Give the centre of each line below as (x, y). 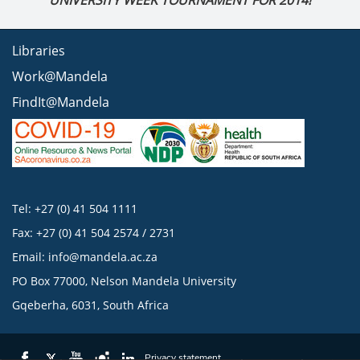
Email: (30, 257)
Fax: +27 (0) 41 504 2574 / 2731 (94, 233)
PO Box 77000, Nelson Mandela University (124, 281)
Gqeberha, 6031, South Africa (90, 305)
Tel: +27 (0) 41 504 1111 (75, 209)
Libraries (39, 51)
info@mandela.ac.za (103, 257)
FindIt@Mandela (61, 102)
